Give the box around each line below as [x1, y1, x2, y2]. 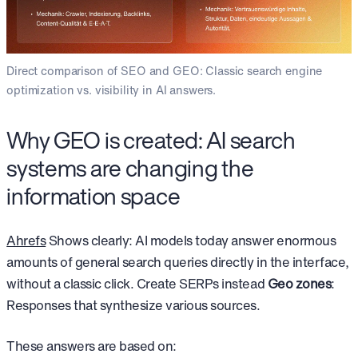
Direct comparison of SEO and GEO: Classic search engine [6, 62, 323, 80]
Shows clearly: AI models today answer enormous [46, 230, 336, 250]
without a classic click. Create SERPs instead [6, 273, 268, 293]
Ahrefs [6, 230, 46, 250]
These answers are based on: [6, 336, 177, 356]
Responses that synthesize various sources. [6, 295, 261, 315]
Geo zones [267, 273, 332, 293]
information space [6, 178, 181, 213]
